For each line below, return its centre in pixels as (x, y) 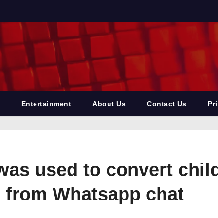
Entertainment (46, 104)
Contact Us (167, 104)
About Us (109, 104)
